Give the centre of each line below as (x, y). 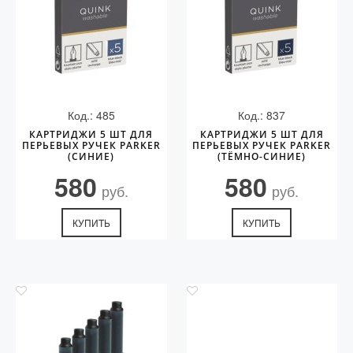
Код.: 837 (262, 115)
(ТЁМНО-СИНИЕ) (262, 156)
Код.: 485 (91, 115)
